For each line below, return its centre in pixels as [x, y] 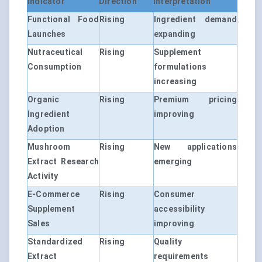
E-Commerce [54, 194]
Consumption [55, 67]
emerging [173, 162]
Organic [44, 100]
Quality [168, 242]
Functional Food [63, 20]
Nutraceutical [55, 52]
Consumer [175, 194]
